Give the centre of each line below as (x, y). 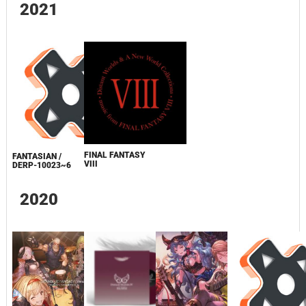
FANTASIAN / (37, 156)
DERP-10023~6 (41, 165)
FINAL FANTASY (114, 155)
